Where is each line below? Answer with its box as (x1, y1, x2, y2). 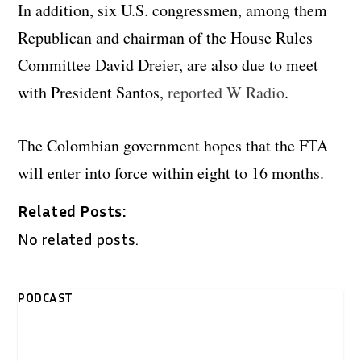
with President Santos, (18, 81, 164, 103)
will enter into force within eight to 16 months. (18, 161, 325, 184)
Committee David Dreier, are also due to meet (18, 53, 319, 76)
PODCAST (18, 288, 73, 305)
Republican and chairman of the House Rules (18, 26, 313, 48)
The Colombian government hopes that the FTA (18, 134, 329, 156)
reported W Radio (164, 81, 285, 103)
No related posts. (18, 228, 139, 248)
